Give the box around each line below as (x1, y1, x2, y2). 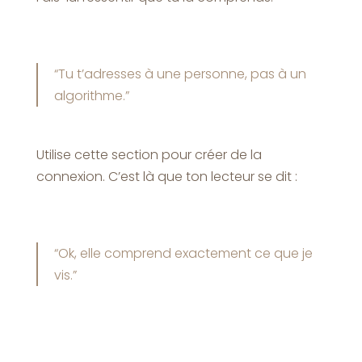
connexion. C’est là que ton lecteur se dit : (36, 166, 297, 186)
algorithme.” (53, 86, 129, 105)
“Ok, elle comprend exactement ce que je (53, 243, 313, 263)
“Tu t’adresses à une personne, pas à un (53, 64, 306, 83)
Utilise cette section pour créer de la (36, 145, 262, 164)
